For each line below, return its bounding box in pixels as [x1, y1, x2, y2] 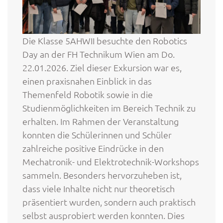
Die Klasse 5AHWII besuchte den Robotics [22, 34, 187, 46]
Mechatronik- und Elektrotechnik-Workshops [22, 155, 199, 167]
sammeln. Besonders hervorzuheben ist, [22, 169, 182, 181]
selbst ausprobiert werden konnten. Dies [22, 209, 185, 221]
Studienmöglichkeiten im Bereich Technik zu [22, 102, 196, 113]
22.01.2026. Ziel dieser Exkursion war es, [22, 61, 182, 73]
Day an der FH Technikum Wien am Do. [22, 48, 175, 60]
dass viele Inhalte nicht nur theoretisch [22, 182, 175, 194]
